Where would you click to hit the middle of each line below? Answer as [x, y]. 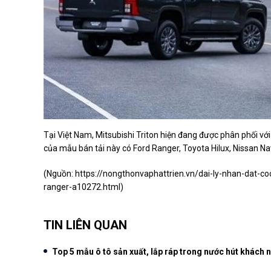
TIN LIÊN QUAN [85, 225]
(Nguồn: [59, 174]
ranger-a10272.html [82, 187]
